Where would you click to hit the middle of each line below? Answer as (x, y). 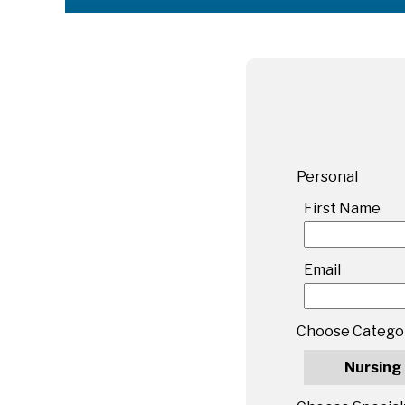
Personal (327, 177)
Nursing (373, 367)
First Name (342, 208)
